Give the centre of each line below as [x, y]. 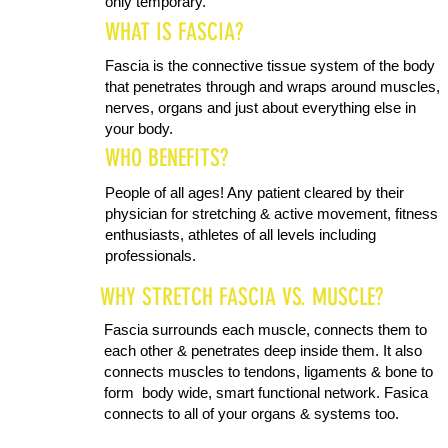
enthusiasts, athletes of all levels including [240, 234]
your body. [139, 128]
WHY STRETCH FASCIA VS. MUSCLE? [241, 297]
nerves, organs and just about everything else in [260, 107]
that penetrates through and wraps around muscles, [272, 86]
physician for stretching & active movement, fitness [271, 213]
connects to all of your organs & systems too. [251, 413]
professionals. [150, 255]
